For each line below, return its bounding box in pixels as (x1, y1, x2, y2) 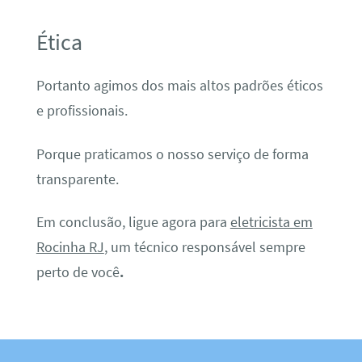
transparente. (36, 170, 119, 188)
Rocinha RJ (36, 238, 104, 257)
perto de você (36, 263, 120, 282)
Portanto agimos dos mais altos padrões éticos (36, 77, 323, 95)
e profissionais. (36, 102, 128, 120)
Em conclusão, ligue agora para (36, 213, 230, 232)
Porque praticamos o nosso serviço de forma (36, 145, 309, 163)
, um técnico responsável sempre (103, 238, 305, 257)
